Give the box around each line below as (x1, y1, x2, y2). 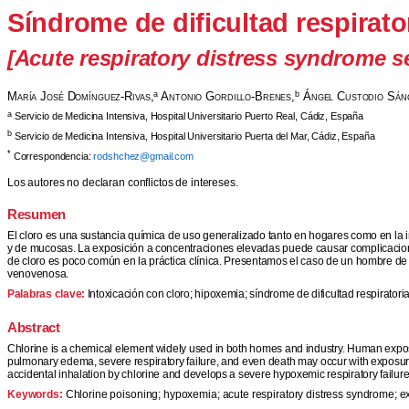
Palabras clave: (7, 288, 88, 301)
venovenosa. (7, 267, 69, 281)
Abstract (7, 320, 60, 335)
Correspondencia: (13, 150, 94, 162)
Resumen (7, 207, 67, 223)
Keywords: (7, 387, 66, 401)
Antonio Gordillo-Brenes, (158, 89, 296, 104)
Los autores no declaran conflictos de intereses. (7, 175, 238, 189)
